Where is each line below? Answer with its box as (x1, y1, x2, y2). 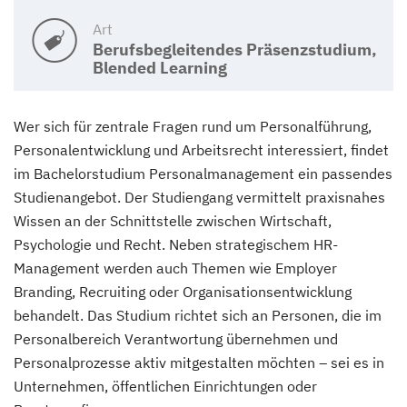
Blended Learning (93, 56, 227, 78)
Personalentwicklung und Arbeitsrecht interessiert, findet (14, 140, 389, 159)
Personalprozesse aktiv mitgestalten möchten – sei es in (14, 352, 384, 372)
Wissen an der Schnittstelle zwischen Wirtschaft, (14, 211, 332, 230)
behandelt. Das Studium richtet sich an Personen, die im (14, 305, 382, 324)
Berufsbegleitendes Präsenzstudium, (93, 38, 377, 60)
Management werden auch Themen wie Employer (14, 258, 337, 277)
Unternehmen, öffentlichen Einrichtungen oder (14, 376, 317, 395)
